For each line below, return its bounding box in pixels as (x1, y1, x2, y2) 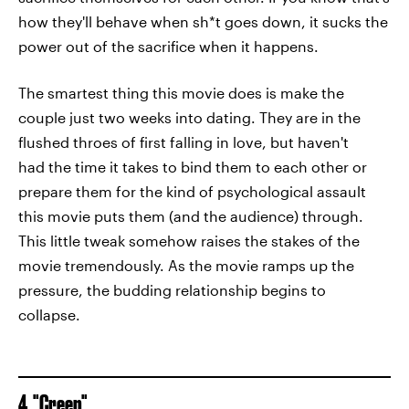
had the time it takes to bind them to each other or (18, 158, 367, 175)
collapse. (18, 306, 80, 323)
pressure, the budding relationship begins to (18, 281, 326, 299)
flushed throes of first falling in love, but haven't (18, 133, 349, 151)
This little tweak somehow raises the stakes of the (18, 232, 360, 249)
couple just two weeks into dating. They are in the (18, 109, 361, 126)
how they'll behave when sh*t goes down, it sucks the (18, 13, 388, 30)
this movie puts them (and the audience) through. (18, 207, 363, 225)
